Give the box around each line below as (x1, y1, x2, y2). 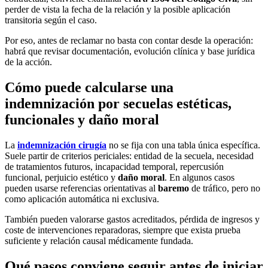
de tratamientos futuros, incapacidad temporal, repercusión (5, 162, 224, 172)
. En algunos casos (165, 172, 234, 183)
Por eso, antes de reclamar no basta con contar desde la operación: (5, 35, 253, 46)
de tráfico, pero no (189, 183, 260, 194)
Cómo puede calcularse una (5, 80, 173, 96)
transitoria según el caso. (5, 15, 97, 26)
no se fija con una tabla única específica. (106, 140, 260, 151)
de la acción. (5, 57, 52, 68)
